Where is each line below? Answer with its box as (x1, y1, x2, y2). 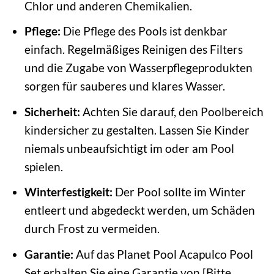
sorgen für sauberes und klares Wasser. (24, 79, 225, 94)
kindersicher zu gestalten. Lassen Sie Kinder (24, 122, 250, 137)
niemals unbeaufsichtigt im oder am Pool (24, 141, 234, 155)
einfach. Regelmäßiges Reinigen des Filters (24, 42, 243, 57)
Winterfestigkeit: (24, 185, 113, 199)
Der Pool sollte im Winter (112, 185, 246, 199)
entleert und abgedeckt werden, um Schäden (24, 203, 255, 218)
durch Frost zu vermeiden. (24, 221, 160, 236)
